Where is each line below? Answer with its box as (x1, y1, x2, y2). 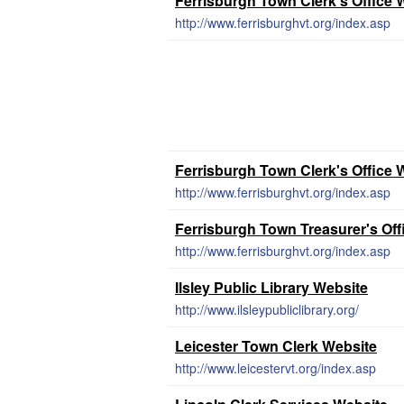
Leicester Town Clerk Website (175, 335, 377, 356)
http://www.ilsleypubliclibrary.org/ (175, 300, 359, 318)
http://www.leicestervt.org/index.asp (175, 359, 376, 377)
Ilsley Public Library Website (175, 277, 368, 298)
